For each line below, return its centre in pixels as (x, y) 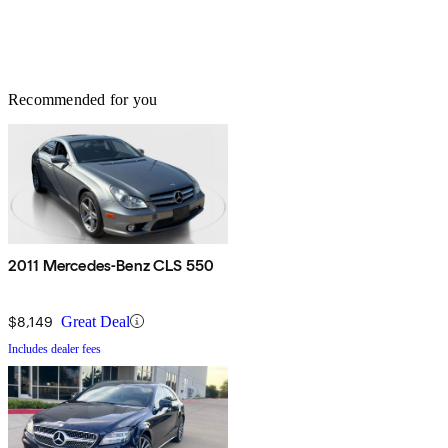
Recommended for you (83, 99)
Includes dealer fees (54, 348)
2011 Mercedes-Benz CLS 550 (111, 265)
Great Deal (95, 321)
